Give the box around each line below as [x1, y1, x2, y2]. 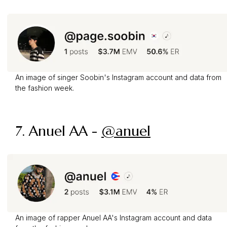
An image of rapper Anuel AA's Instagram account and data [15, 213, 212, 222]
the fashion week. [15, 83, 74, 92]
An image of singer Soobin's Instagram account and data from [15, 72, 221, 82]
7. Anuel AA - [15, 122, 101, 140]
